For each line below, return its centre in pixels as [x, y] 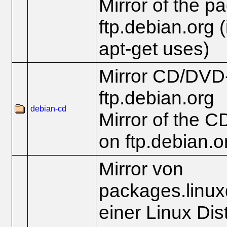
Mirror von [141, 169]
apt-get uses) [154, 49]
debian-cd [48, 109]
